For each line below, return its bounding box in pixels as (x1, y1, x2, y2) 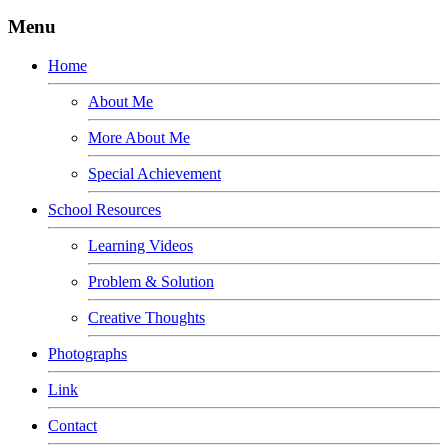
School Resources (48, 200, 161, 218)
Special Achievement (88, 164, 221, 182)
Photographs (48, 344, 127, 362)
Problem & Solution (88, 272, 214, 290)
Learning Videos (88, 236, 193, 254)
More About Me (88, 128, 190, 146)
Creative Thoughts (88, 308, 205, 326)
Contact (48, 416, 97, 434)
